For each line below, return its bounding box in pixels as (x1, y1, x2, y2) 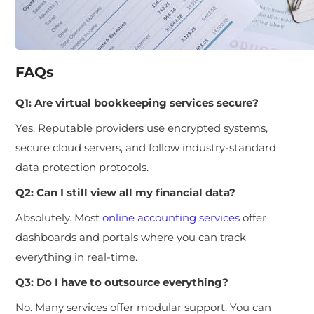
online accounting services (102, 210, 240, 224)
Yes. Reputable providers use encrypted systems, (15, 121, 268, 135)
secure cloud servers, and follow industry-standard (15, 140, 277, 154)
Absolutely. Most (15, 210, 103, 224)
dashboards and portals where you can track (15, 230, 247, 244)
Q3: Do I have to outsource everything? (15, 275, 229, 289)
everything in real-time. (15, 250, 138, 264)
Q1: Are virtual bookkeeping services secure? (15, 95, 259, 109)
